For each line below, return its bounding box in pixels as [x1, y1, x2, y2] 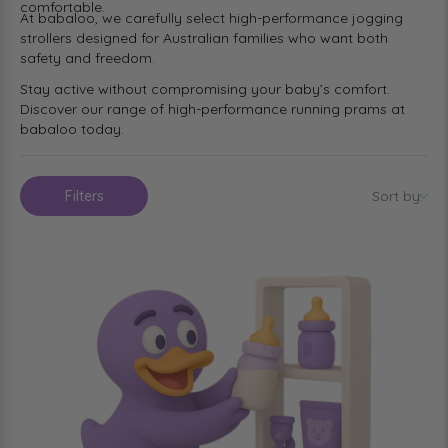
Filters [64, 187, 104, 206]
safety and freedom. [20, 49, 155, 68]
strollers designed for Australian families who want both [20, 29, 388, 48]
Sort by [372, 187, 420, 206]
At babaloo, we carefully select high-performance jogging [20, 9, 403, 28]
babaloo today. [20, 120, 124, 139]
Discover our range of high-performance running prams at [20, 100, 405, 119]
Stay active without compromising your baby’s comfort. [20, 80, 390, 99]
